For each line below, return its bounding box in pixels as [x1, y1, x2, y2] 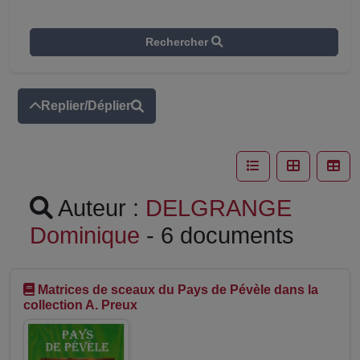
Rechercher [145, 35, 211, 48]
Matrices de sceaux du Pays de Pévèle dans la [38, 283, 318, 297]
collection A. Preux [23, 298, 137, 312]
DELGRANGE [145, 195, 292, 221]
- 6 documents [140, 223, 294, 248]
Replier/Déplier [41, 99, 131, 112]
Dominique [30, 223, 140, 248]
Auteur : [53, 195, 145, 221]
